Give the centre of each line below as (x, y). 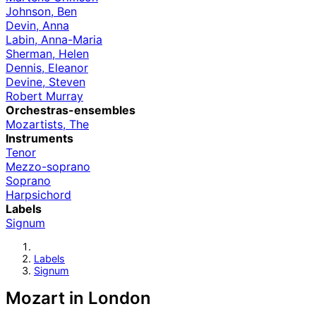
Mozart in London (78, 298)
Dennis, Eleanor (47, 68)
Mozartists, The (47, 124)
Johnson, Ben (41, 12)
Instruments (39, 139)
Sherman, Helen (47, 54)
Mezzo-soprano (48, 167)
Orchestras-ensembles (71, 110)
